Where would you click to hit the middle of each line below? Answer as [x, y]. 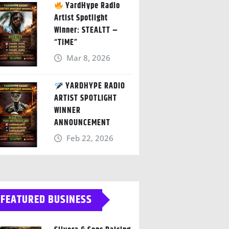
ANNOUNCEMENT [82, 123]
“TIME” [66, 42]
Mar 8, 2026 [89, 58]
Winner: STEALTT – [86, 30]
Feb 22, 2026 [90, 138]
